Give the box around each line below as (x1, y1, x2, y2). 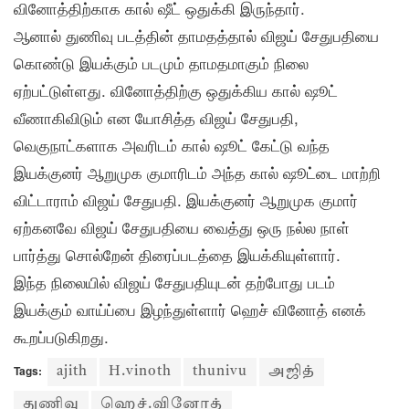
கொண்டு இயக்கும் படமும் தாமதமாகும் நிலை (14, 50, 309, 74)
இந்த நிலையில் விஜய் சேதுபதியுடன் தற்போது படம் (14, 269, 335, 293)
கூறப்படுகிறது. (14, 324, 109, 348)
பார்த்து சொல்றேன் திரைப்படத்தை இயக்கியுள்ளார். (14, 242, 341, 266)
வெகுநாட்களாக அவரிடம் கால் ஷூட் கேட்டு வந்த (14, 132, 330, 156)
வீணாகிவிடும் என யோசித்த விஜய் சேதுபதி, (14, 105, 299, 129)
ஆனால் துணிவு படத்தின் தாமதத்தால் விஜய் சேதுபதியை (14, 23, 379, 47)
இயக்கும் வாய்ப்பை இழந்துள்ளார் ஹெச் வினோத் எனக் (14, 297, 366, 320)
